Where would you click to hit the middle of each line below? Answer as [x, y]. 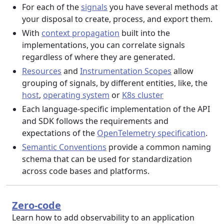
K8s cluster [143, 95]
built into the [145, 33]
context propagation [80, 33]
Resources [42, 71]
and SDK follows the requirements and [95, 121]
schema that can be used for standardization [107, 159]
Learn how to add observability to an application [103, 217]
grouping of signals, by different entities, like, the [115, 83]
